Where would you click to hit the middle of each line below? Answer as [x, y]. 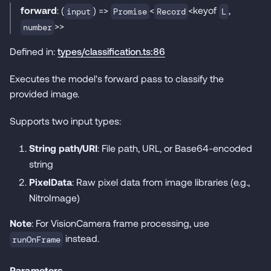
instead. [81, 238]
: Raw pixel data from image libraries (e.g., [161, 181]
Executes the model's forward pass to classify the [117, 78]
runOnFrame [36, 239]
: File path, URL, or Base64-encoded [175, 148]
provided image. [44, 93]
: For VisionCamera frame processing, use [120, 223]
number [38, 27]
